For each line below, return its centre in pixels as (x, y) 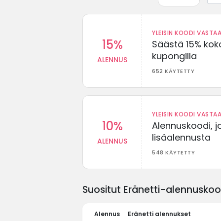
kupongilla (174, 56)
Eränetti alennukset (159, 214)
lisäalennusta (181, 137)
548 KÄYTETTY (173, 152)
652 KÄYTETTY (173, 71)
